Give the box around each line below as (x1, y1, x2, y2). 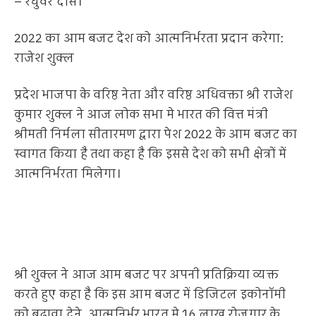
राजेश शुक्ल (14, 49, 75, 68)
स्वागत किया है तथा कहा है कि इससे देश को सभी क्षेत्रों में (14, 145, 286, 164)
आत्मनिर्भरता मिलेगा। (14, 164, 121, 183)
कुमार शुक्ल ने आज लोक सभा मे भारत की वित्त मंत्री (14, 105, 268, 124)
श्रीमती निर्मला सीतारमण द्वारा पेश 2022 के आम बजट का (14, 125, 297, 144)
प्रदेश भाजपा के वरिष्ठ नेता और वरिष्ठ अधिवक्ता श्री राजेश (14, 85, 293, 104)
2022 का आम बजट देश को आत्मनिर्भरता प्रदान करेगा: (14, 29, 284, 48)
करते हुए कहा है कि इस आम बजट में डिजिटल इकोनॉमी (14, 286, 286, 305)
